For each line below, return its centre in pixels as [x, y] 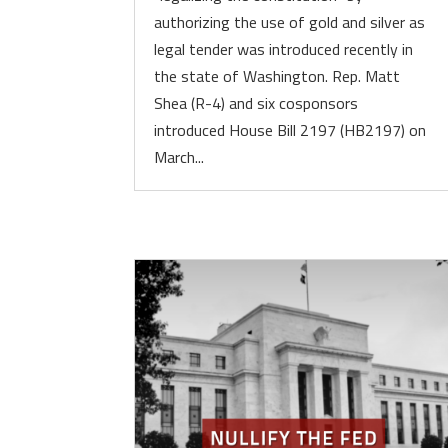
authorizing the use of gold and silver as [290, 22]
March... [179, 157]
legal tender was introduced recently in [284, 49]
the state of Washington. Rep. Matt [277, 76]
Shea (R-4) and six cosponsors [256, 103]
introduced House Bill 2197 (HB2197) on [290, 130]
